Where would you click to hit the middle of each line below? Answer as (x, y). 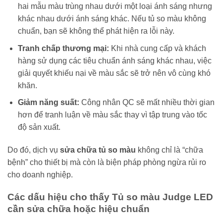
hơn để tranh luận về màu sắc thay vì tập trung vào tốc (112, 115)
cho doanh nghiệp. (40, 174)
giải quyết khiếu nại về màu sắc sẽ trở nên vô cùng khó (114, 73)
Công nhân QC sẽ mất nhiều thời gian (147, 103)
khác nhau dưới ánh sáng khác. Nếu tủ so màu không (112, 18)
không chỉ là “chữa (169, 150)
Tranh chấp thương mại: (63, 48)
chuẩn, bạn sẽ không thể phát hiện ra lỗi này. (96, 31)
